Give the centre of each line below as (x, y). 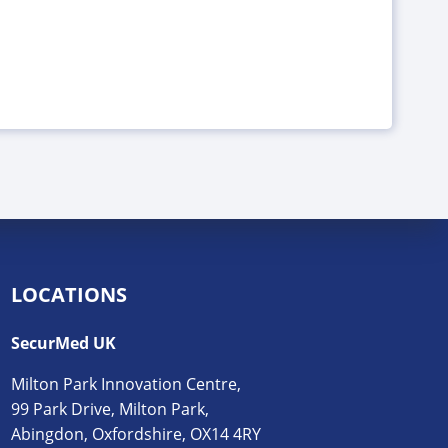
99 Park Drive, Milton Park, (110, 408)
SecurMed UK (64, 342)
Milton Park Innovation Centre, (126, 383)
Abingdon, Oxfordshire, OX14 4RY (136, 433)
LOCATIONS (69, 294)
